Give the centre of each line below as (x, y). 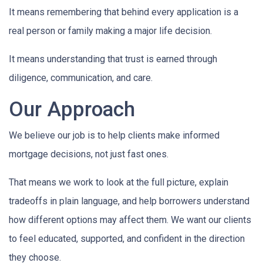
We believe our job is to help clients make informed (114, 135)
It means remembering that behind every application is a (124, 12)
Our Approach (72, 109)
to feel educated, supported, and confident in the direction (127, 238)
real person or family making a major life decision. (110, 31)
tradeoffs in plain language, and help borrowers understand (129, 201)
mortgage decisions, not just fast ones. (89, 154)
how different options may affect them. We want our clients (130, 220)
